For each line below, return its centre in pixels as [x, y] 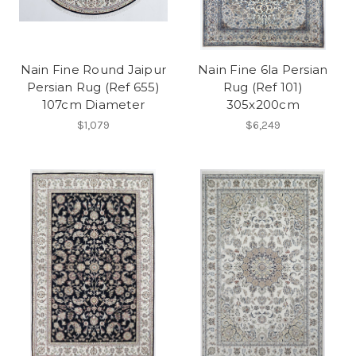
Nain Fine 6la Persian [263, 70]
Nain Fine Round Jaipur [93, 70]
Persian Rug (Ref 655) [93, 87]
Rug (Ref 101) [263, 87]
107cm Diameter [93, 105]
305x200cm [263, 105]
